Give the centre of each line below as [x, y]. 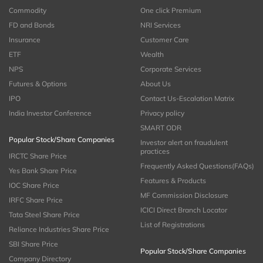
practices [155, 151]
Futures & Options [38, 84]
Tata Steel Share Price [44, 215]
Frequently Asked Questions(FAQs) [197, 166]
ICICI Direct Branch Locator [184, 210]
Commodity [28, 11]
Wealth [152, 55]
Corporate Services [171, 69]
